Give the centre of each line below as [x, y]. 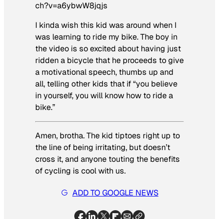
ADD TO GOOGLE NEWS [115, 193]
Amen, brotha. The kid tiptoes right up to [108, 136]
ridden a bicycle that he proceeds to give [109, 60]
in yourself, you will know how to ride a [104, 95]
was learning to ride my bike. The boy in [106, 37]
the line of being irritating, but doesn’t [103, 148]
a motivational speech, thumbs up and [104, 72]
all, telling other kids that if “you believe [106, 84]
